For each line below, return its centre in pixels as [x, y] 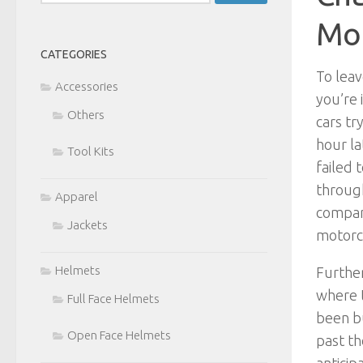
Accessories [87, 86]
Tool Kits [91, 151]
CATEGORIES [74, 54]
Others [86, 114]
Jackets [88, 224]
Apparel [77, 196]
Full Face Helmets [113, 298]
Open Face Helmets [119, 335]
